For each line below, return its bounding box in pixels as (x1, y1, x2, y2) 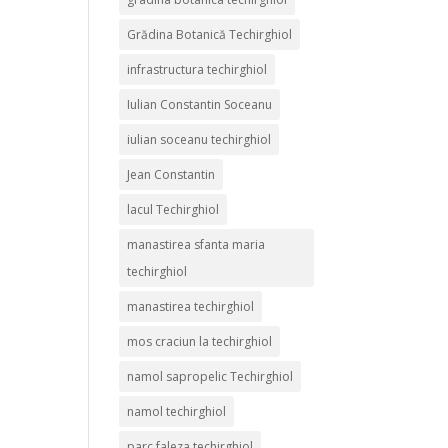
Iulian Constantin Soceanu (127, 96, 273, 113)
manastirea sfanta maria (127, 236, 266, 253)
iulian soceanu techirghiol (127, 131, 272, 148)
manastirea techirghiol (127, 298, 255, 315)
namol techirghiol (127, 403, 227, 420)
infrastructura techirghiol (127, 61, 268, 78)
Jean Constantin (127, 166, 216, 183)
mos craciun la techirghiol (127, 333, 273, 350)
